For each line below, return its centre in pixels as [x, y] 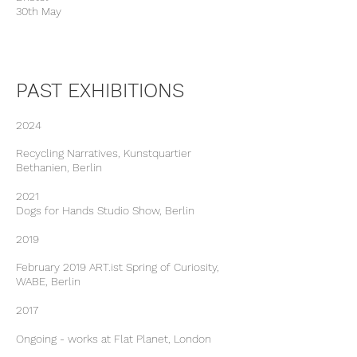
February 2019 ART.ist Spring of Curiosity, [118, 267]
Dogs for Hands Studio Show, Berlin [105, 210]
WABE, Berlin [50, 281]
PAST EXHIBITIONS [100, 90]
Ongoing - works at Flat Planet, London [114, 339]
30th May [39, 11]
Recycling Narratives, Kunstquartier [104, 153]
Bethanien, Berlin [61, 167]
